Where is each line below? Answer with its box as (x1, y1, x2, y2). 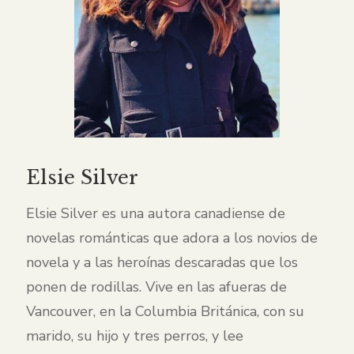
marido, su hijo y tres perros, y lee (26, 326, 243, 346)
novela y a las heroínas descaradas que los (26, 253, 298, 273)
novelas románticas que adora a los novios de (26, 228, 318, 248)
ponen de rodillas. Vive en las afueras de (26, 277, 287, 297)
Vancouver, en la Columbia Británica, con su (26, 302, 304, 322)
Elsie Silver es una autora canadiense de (26, 204, 285, 224)
